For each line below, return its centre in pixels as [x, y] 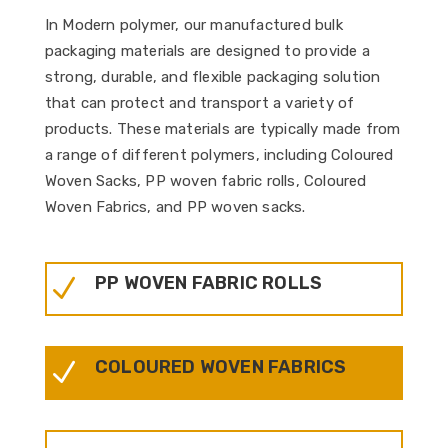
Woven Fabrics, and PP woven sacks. [175, 207]
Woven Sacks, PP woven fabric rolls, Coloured [205, 181]
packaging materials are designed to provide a [207, 51]
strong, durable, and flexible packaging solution [212, 77]
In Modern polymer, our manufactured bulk [193, 25]
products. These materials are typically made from [222, 129]
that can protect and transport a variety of [199, 103]
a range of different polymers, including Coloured [219, 155]
